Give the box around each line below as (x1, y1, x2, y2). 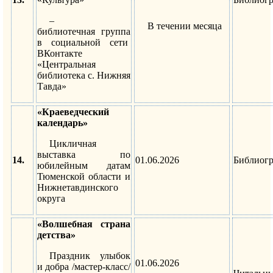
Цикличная (49, 138, 96, 149)
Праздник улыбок (49, 250, 130, 261)
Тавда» (37, 80, 66, 91)
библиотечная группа (37, 26, 130, 37)
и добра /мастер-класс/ (37, 261, 130, 272)
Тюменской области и (37, 171, 130, 182)
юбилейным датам (37, 160, 130, 171)
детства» (37, 229, 76, 240)
